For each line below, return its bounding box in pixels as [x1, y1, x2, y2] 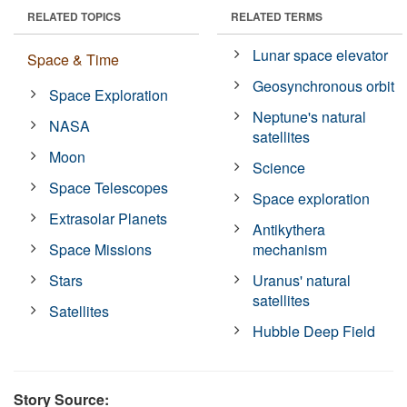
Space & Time [27, 48, 119, 70]
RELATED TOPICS [27, 7, 121, 25]
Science [253, 156, 306, 178]
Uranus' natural [253, 269, 352, 291]
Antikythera [253, 218, 326, 240]
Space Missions [49, 238, 153, 260]
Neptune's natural [253, 105, 367, 127]
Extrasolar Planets [49, 207, 168, 229]
